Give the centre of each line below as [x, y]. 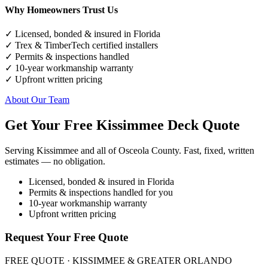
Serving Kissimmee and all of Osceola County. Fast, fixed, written [130, 151]
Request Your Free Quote [66, 237]
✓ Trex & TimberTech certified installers [81, 45]
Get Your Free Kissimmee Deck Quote [122, 125]
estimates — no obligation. [55, 162]
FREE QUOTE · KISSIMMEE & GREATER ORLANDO [118, 260]
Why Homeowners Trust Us [61, 10]
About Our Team [37, 100]
